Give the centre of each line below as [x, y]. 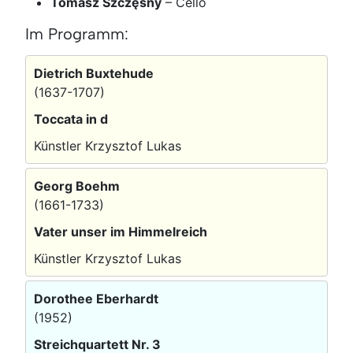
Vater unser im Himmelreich [121, 231]
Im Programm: [77, 33]
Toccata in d [71, 119]
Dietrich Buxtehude [94, 73]
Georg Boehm [77, 186]
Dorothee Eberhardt [96, 298]
